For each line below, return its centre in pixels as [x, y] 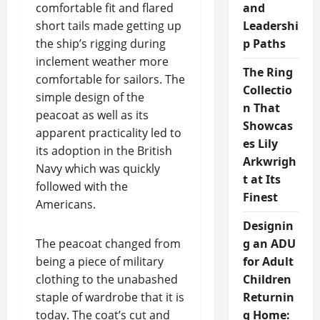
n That [261, 108]
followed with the [82, 186]
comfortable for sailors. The [110, 79]
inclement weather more [102, 61]
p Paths [264, 44]
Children [267, 279]
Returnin [268, 297]
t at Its [261, 179]
